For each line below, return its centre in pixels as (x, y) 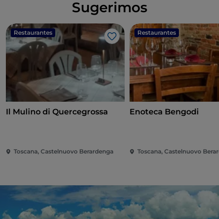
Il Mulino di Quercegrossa (57, 112)
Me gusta (130, 41)
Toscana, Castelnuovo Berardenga (64, 152)
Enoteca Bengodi (164, 112)
